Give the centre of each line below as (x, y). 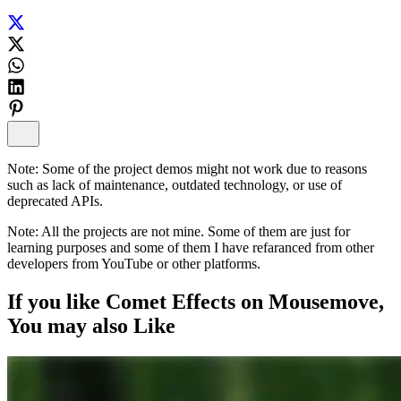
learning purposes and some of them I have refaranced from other (191, 247)
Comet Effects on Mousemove (242, 301)
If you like (54, 301)
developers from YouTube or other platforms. (134, 263)
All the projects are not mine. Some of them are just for (194, 231)
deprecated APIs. (55, 200)
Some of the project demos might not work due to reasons (203, 168)
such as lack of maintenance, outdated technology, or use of (175, 184)
